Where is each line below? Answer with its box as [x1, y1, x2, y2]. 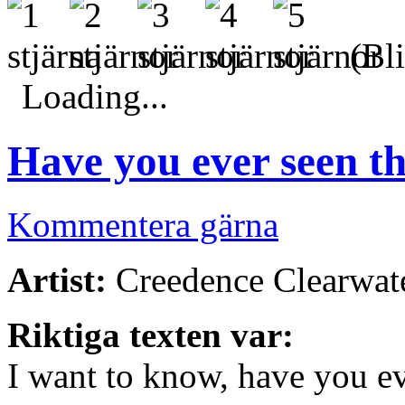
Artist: [7, 260, 107, 300]
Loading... [22, 77, 168, 117]
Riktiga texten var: [7, 316, 294, 355]
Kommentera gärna [7, 205, 278, 245]
